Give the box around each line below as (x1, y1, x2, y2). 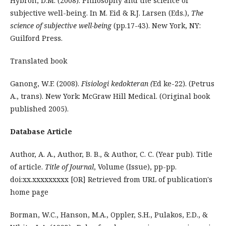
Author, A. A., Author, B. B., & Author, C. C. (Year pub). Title (10, 149, 212, 159)
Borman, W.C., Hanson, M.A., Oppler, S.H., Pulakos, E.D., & (10, 210, 208, 219)
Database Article (10, 127, 72, 136)
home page (10, 187, 48, 197)
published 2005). (10, 104, 69, 114)
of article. (10, 162, 45, 172)
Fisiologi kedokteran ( (81, 79, 153, 88)
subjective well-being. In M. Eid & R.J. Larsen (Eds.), (10, 8, 191, 18)
